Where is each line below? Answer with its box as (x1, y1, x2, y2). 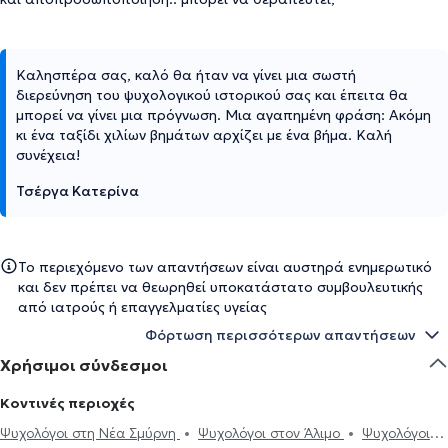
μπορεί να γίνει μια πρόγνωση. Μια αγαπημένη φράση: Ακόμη (16, 105, 431, 124)
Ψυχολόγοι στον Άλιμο (198, 423, 344, 442)
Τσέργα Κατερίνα (16, 181, 139, 200)
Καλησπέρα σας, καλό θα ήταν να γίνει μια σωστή (16, 65, 356, 84)
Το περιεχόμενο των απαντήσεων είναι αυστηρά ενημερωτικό (18, 257, 432, 276)
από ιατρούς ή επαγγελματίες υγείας (18, 297, 267, 316)
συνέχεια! (16, 145, 80, 164)
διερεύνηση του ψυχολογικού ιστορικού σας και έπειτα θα (16, 85, 408, 104)
